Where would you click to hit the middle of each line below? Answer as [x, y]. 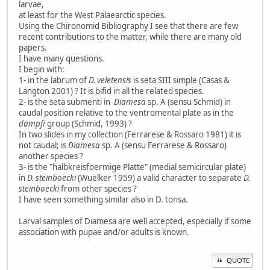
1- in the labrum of [54, 80]
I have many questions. [61, 58]
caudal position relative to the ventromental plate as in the [126, 112]
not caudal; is [43, 145]
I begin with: [42, 69]
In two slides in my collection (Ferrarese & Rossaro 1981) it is [130, 134]
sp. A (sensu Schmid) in [188, 102]
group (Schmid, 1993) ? [89, 123]
